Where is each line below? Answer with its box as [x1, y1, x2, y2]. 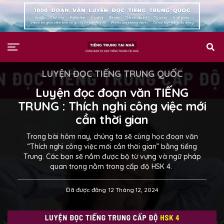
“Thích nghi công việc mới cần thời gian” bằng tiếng [27, 142, 197, 151]
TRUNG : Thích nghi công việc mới [17, 98, 206, 113]
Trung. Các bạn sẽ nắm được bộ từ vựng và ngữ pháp [23, 152, 201, 161]
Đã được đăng [65, 186, 106, 193]
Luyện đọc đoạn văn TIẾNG [35, 85, 188, 100]
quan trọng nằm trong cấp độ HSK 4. [50, 162, 174, 171]
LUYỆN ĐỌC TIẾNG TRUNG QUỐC [41, 68, 182, 79]
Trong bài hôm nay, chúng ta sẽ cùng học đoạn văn [26, 132, 198, 141]
